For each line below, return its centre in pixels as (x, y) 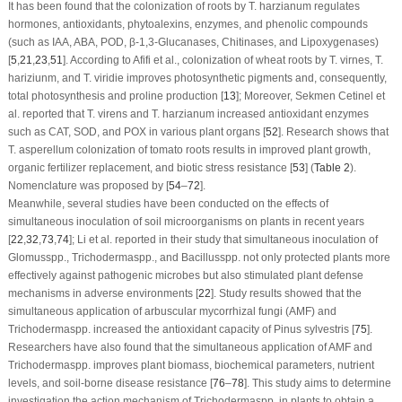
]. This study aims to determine (317, 383)
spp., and (157, 257)
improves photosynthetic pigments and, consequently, (255, 78)
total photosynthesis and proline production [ (115, 96)
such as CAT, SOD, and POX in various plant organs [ (136, 131)
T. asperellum (40, 149)
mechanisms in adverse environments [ (103, 293)
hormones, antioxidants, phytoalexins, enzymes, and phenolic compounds (188, 24)
